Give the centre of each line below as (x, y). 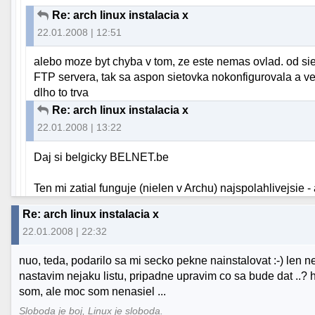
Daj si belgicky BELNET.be (102, 157)
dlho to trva (62, 93)
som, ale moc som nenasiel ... (93, 291)
